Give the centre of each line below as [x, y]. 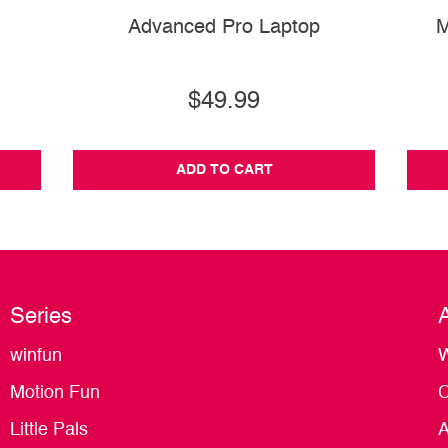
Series [41, 317]
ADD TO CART [224, 170]
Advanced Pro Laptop [224, 28]
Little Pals [49, 430]
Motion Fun [55, 393]
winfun [36, 356]
